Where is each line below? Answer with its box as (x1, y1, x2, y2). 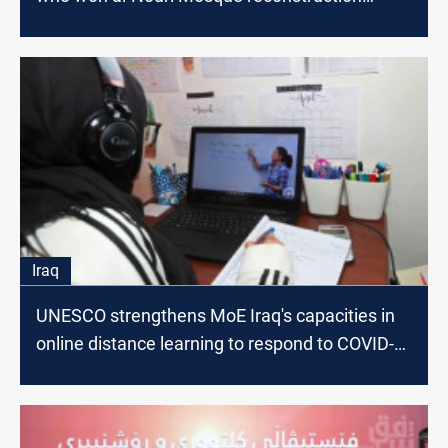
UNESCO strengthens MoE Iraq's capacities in (36, 305, 395, 327)
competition (36, 12, 131, 34)
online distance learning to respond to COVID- (36, 333, 394, 355)
